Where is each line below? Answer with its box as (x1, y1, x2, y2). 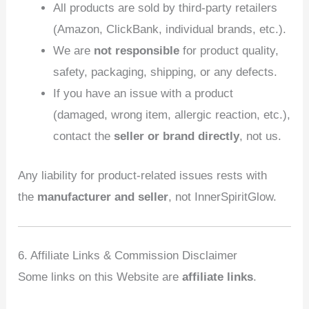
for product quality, (179, 44, 279, 58)
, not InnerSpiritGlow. (168, 190, 277, 203)
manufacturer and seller (37, 190, 169, 203)
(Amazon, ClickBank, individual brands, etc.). (53, 23, 287, 37)
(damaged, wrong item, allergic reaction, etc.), (53, 108, 291, 122)
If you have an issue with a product (53, 87, 234, 101)
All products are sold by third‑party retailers (53, 1, 278, 15)
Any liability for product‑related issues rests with (18, 168, 268, 182)
